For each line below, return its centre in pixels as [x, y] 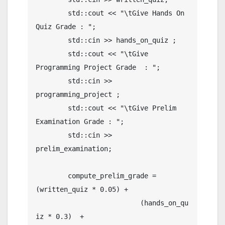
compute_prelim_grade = [52, 176]
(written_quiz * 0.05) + [82, 189]
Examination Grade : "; [80, 121]
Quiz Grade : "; [66, 26]
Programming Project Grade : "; [98, 67]
